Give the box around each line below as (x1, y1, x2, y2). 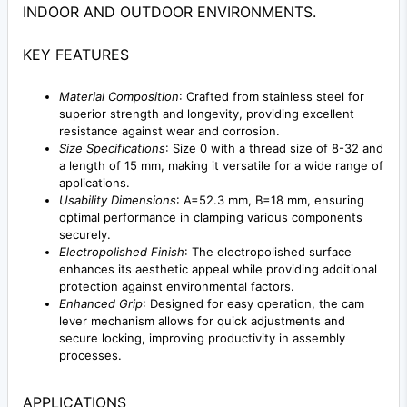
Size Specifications (59, 141, 165, 156)
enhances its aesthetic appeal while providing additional (59, 262, 377, 277)
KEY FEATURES (23, 45, 129, 65)
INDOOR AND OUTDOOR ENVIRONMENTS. (23, 3, 316, 22)
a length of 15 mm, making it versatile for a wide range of (59, 158, 383, 174)
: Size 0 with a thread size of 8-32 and (165, 141, 383, 156)
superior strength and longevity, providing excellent (59, 106, 354, 122)
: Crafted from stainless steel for (179, 89, 364, 104)
